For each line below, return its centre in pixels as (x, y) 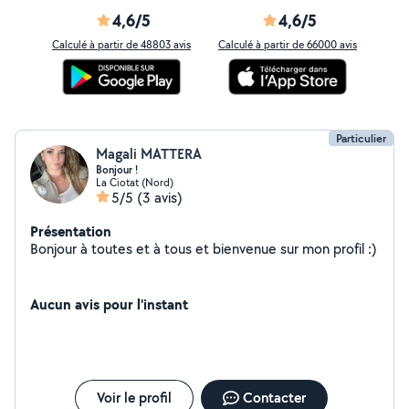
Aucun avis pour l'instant (109, 304)
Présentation (71, 231)
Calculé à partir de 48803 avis (121, 44)
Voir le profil (134, 398)
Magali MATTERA (149, 154)
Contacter (274, 398)
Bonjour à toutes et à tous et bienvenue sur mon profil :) (204, 249)
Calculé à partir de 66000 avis (288, 44)
